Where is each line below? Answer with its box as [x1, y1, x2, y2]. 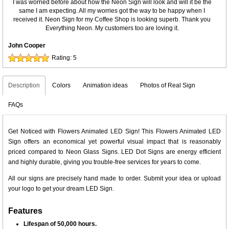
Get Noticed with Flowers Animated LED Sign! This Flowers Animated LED [8, 128, 221, 135]
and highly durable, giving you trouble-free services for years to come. [8, 158, 201, 166]
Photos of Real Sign [140, 82, 195, 89]
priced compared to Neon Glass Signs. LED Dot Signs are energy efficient [8, 148, 221, 155]
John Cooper [8, 42, 45, 49]
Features [8, 207, 42, 215]
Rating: [52, 54, 73, 61]
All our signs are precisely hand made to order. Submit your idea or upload [8, 175, 221, 182]
